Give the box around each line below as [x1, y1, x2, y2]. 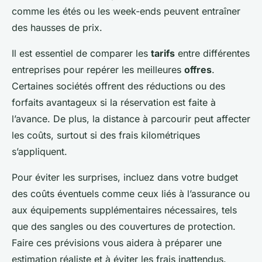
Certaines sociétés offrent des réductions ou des [12, 80, 225, 92]
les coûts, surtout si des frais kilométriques [12, 129, 200, 142]
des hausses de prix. [12, 22, 102, 34]
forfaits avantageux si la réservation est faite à [12, 96, 216, 109]
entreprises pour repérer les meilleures [12, 64, 184, 76]
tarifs [151, 47, 175, 60]
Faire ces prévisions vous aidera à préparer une [12, 237, 222, 249]
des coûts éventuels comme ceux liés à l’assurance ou [12, 188, 250, 200]
